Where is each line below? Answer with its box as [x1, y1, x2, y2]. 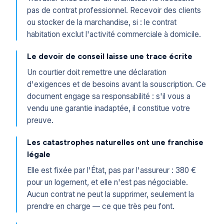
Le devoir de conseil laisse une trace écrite [27, 51, 192, 61]
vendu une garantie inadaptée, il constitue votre [27, 103, 190, 113]
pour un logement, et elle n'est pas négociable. [27, 177, 188, 187]
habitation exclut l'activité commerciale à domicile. [27, 29, 201, 39]
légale [27, 149, 50, 159]
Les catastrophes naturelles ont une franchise [27, 137, 203, 147]
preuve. [27, 115, 53, 125]
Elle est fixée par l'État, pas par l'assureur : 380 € [27, 165, 196, 175]
